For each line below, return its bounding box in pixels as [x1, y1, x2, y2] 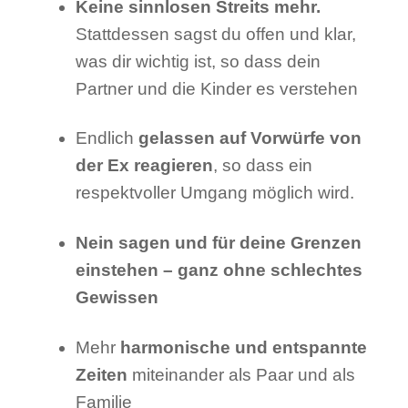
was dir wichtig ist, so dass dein [75, 51, 321, 71]
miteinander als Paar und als [127, 364, 355, 384]
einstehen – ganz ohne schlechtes [75, 260, 362, 280]
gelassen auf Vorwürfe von [138, 128, 362, 148]
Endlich [75, 128, 138, 148]
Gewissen [75, 288, 158, 308]
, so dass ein [212, 156, 312, 176]
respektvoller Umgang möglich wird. [75, 183, 354, 203]
